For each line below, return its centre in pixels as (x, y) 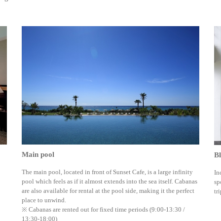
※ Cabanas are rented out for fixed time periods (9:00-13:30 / (103, 210)
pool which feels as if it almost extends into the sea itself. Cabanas (110, 182)
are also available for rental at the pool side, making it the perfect (108, 191)
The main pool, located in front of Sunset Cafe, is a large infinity (107, 172)
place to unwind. (44, 200)
